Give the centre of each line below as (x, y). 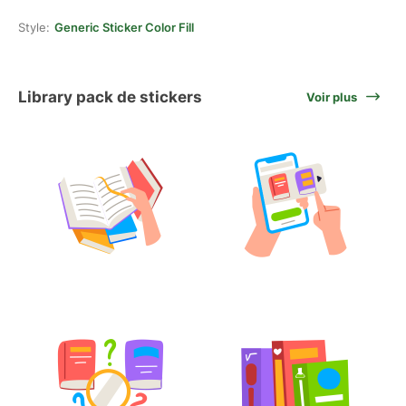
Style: (34, 27)
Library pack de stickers (110, 97)
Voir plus (332, 97)
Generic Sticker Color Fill (124, 27)
